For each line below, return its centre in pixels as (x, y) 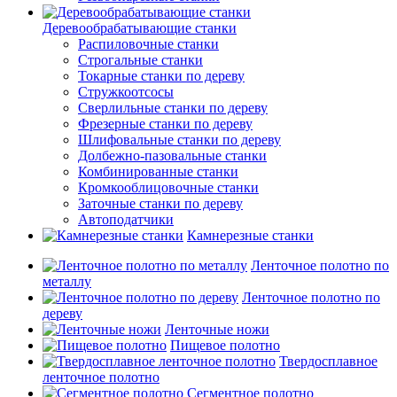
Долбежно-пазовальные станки (172, 156)
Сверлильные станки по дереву (173, 108)
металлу (67, 281)
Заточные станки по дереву (160, 203)
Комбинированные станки (158, 171)
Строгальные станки (140, 60)
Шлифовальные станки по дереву (179, 140)
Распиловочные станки (148, 44)
